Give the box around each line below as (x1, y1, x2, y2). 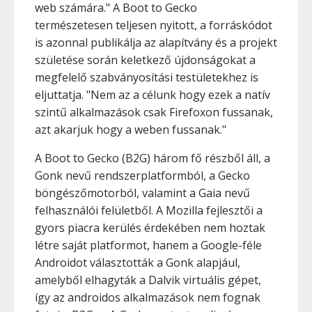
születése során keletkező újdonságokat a (35, 52, 256, 68)
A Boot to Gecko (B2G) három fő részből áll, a (35, 150, 270, 166)
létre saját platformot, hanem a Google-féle (35, 237, 262, 253)
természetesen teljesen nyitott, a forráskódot (35, 17, 272, 33)
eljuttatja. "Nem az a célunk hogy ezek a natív (35, 87, 270, 102)
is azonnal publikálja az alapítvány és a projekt (35, 35, 277, 50)
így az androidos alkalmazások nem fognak (35, 290, 260, 305)
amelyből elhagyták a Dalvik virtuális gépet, (35, 272, 261, 288)
